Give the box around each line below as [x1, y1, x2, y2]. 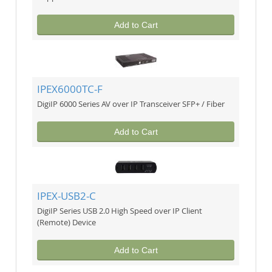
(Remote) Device [37, 217, 97, 228]
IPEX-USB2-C [37, 189, 97, 203]
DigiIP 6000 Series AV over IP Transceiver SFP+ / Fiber [37, 98, 225, 110]
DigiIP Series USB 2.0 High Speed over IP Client [37, 205, 203, 217]
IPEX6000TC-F [37, 82, 103, 97]
